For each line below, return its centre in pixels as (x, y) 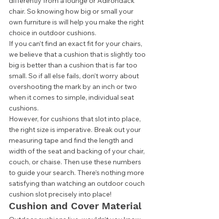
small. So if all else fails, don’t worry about (75, 76)
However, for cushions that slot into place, (76, 119)
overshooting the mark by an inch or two (74, 87)
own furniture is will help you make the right (77, 22)
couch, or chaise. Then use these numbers (76, 162)
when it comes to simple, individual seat (72, 97)
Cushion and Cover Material (77, 206)
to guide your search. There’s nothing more (77, 173)
